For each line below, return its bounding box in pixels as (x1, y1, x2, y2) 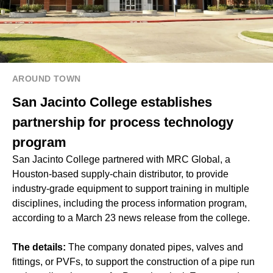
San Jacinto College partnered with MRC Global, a (12, 154, 230, 165)
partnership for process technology (12, 115, 233, 130)
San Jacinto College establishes (12, 94, 212, 110)
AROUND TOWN (12, 74, 81, 84)
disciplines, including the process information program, (12, 198, 247, 209)
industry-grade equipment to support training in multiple (12, 183, 249, 194)
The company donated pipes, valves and (68, 242, 243, 253)
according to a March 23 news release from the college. (12, 213, 250, 224)
